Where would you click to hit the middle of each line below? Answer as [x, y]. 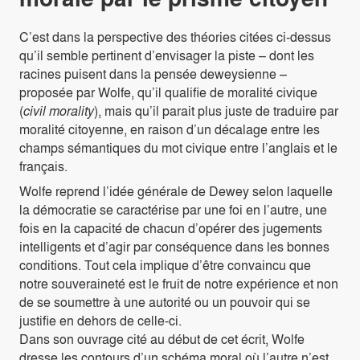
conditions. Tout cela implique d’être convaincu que [165, 265]
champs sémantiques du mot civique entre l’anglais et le [178, 148]
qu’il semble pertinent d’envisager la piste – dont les [167, 55]
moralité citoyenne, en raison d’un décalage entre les [170, 129]
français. [43, 166]
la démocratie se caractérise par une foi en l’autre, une [173, 210]
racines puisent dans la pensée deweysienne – [153, 74]
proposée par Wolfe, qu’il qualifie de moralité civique [168, 92]
